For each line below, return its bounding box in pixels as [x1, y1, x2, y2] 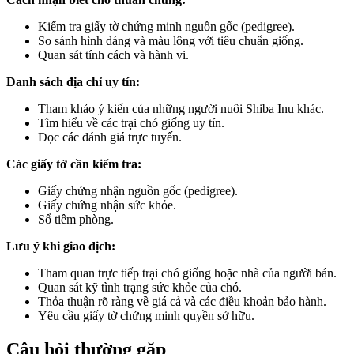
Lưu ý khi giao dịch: [6, 239, 115, 253]
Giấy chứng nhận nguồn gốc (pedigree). [38, 183, 238, 198]
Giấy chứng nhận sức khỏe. [38, 198, 176, 212]
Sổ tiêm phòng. [38, 212, 114, 226]
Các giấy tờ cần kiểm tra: [6, 156, 141, 171]
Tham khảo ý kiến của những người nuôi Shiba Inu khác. [38, 101, 324, 115]
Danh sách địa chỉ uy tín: [6, 74, 140, 88]
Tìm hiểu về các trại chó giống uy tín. [38, 115, 224, 130]
